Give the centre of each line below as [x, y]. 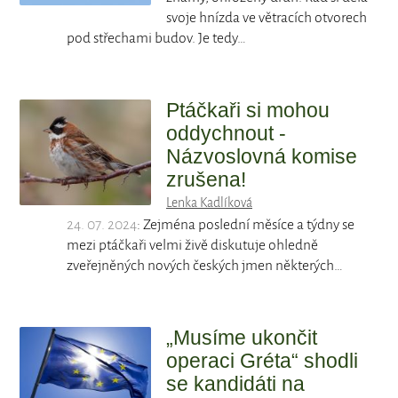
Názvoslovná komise [262, 157]
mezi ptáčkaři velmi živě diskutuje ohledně [193, 246]
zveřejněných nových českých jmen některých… [205, 266]
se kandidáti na [235, 384]
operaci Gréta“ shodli [262, 361]
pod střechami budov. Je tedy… [157, 39]
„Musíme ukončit [242, 338]
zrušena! [206, 180]
